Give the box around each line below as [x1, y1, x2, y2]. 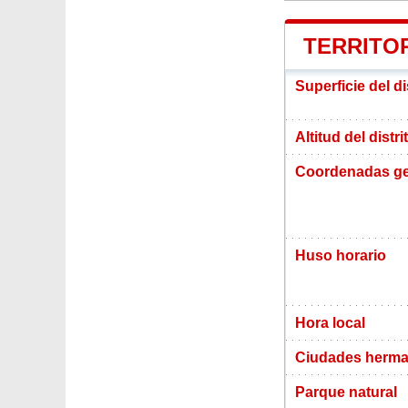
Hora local [295, 314, 365, 331]
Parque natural [295, 383, 397, 400]
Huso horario [295, 247, 386, 263]
